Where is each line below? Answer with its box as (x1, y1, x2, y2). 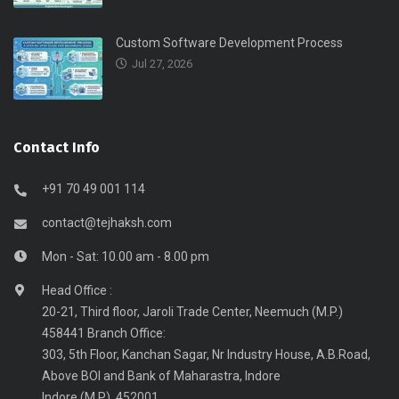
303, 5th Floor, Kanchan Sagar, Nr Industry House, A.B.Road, (42, 347, 370, 362)
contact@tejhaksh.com (42, 216, 172, 231)
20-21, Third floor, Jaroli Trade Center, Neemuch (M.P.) (42, 305, 343, 320)
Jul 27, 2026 (132, 57, 192, 71)
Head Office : (42, 283, 112, 298)
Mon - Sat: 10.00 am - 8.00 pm (42, 249, 209, 265)
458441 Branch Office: (42, 326, 166, 341)
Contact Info (13, 139, 100, 157)
